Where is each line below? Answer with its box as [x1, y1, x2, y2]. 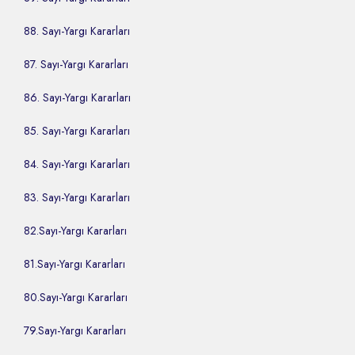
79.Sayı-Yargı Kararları [24, 323, 126, 339]
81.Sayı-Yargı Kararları [24, 256, 125, 273]
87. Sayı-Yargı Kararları [24, 56, 128, 73]
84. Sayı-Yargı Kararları [24, 156, 130, 173]
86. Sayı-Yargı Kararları [24, 90, 131, 106]
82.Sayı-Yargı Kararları [24, 223, 127, 239]
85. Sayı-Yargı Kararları [24, 123, 130, 139]
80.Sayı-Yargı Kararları [24, 289, 128, 306]
